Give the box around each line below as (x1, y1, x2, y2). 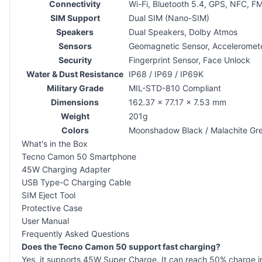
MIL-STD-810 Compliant (129, 82, 221, 93)
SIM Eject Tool (22, 189, 75, 200)
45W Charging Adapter (22, 164, 111, 174)
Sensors (58, 40, 92, 51)
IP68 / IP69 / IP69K (129, 68, 204, 79)
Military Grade (46, 82, 104, 93)
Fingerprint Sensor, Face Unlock (129, 54, 250, 65)
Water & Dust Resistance (26, 68, 123, 79)
